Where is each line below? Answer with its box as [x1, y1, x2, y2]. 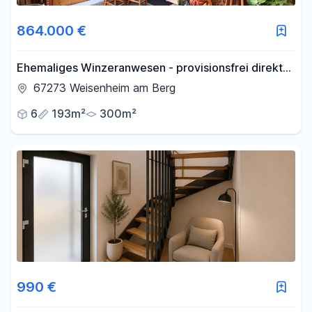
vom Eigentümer [17, 78, 104, 92]
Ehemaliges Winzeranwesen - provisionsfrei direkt [17, 61, 283, 75]
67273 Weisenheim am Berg [33, 81, 175, 95]
